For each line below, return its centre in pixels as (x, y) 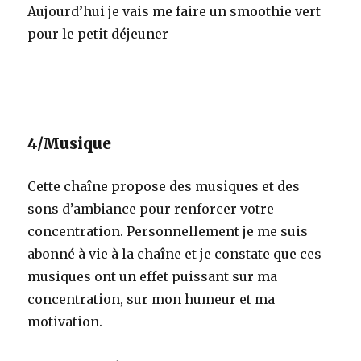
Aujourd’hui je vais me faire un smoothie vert (174, 11)
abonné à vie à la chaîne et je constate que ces (175, 253)
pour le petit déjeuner (98, 33)
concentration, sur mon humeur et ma (151, 299)
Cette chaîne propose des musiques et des (164, 186)
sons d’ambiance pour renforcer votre (151, 208)
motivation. (65, 321)
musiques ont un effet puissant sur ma (153, 276)
